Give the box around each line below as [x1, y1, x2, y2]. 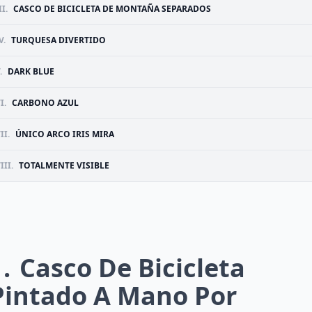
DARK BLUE [8, 65, 54, 77]
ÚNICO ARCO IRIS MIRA [15, 128, 114, 140]
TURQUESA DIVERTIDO [11, 34, 106, 46]
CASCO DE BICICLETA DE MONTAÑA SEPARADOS [13, 3, 211, 15]
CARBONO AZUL [12, 97, 79, 109]
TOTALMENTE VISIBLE [19, 159, 109, 171]
